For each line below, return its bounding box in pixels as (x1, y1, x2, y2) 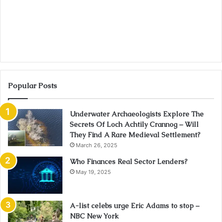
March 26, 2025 (76, 142, 117, 149)
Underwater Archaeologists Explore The (70, 110, 204, 119)
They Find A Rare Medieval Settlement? (70, 130, 200, 140)
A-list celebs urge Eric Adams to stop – (70, 201, 199, 211)
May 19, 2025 (76, 168, 111, 176)
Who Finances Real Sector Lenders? (70, 157, 187, 166)
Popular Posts (8, 81, 57, 91)
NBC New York (70, 212, 118, 221)
